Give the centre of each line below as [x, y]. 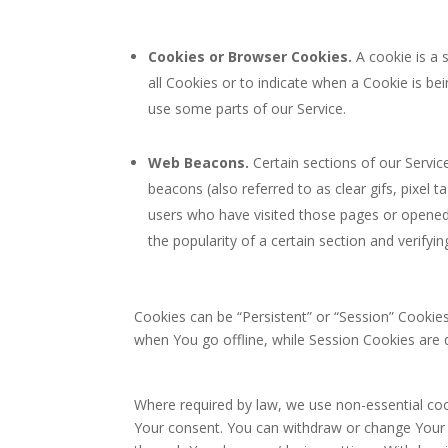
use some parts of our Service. [247, 108]
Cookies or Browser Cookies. [250, 56]
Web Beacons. [199, 162]
